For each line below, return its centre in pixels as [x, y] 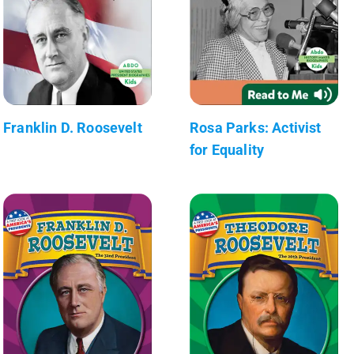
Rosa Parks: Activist [256, 127]
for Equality [227, 149]
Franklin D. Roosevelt [73, 127]
